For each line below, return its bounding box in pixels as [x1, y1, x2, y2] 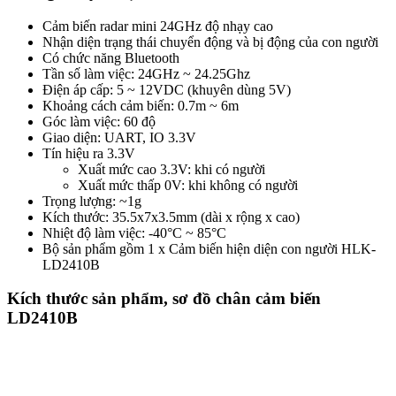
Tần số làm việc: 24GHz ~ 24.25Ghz [42, 65, 250, 81]
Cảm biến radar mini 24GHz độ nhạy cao [42, 18, 273, 34]
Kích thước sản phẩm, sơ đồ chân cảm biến [7, 289, 321, 308]
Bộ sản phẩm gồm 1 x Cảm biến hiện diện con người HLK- [42, 240, 376, 256]
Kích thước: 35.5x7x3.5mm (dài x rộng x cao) [42, 209, 300, 225]
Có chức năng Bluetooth [42, 49, 179, 65]
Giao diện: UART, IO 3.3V [42, 129, 196, 145]
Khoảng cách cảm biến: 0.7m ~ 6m [42, 97, 239, 113]
